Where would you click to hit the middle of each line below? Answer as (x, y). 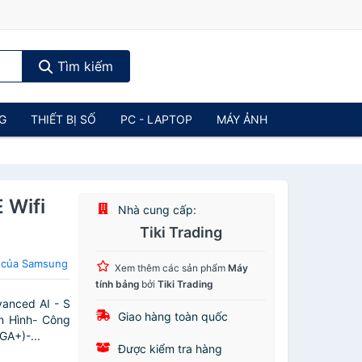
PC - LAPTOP (156, 119)
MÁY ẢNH (242, 119)
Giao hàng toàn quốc (172, 316)
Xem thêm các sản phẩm (172, 268)
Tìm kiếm (83, 66)
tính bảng (118, 284)
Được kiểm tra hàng (169, 349)
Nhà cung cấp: (156, 210)
